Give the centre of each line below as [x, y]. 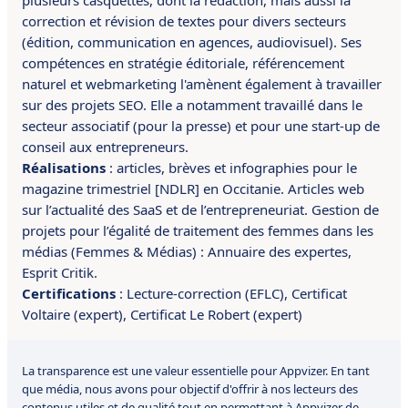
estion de [350, 209]
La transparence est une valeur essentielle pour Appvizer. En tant [196, 371]
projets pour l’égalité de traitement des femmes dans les [198, 230]
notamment [224, 105]
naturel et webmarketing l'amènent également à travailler [202, 84]
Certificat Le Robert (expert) [216, 314]
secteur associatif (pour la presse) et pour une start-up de [201, 126]
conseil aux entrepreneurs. [105, 147]
